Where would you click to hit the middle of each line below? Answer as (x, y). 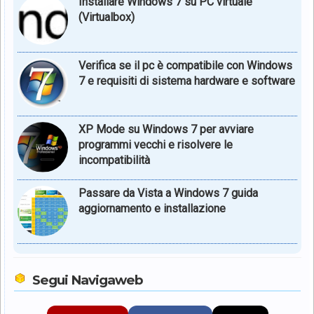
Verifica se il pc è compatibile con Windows (185, 65)
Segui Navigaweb (88, 280)
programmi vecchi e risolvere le (156, 144)
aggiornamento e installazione (152, 208)
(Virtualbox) (107, 17)
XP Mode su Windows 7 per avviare (166, 129)
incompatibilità (114, 160)
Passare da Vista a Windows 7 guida (168, 193)
